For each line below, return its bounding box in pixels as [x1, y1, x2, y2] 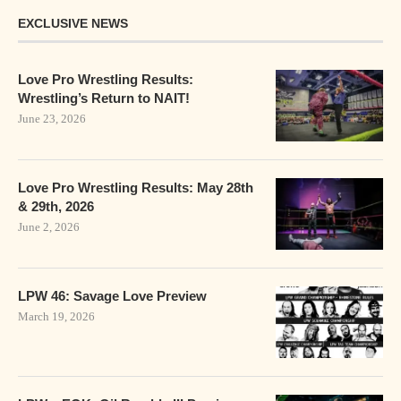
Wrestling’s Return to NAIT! [18, 90, 190, 107]
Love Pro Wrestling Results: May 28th [18, 180, 253, 196]
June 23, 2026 [18, 112, 86, 126]
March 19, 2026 [18, 310, 95, 324]
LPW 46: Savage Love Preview [18, 288, 207, 304]
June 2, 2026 [18, 220, 80, 235]
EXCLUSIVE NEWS [18, 16, 128, 31]
